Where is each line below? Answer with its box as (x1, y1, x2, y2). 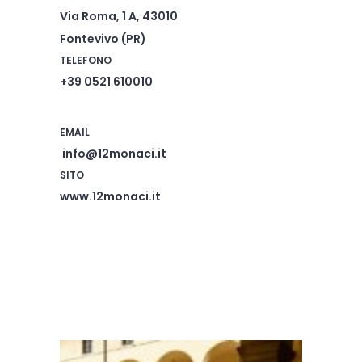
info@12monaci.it (62, 145, 166, 162)
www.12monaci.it (60, 187, 161, 204)
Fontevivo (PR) (60, 30, 146, 47)
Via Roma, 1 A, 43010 (60, 7, 178, 24)
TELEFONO (60, 53, 112, 67)
